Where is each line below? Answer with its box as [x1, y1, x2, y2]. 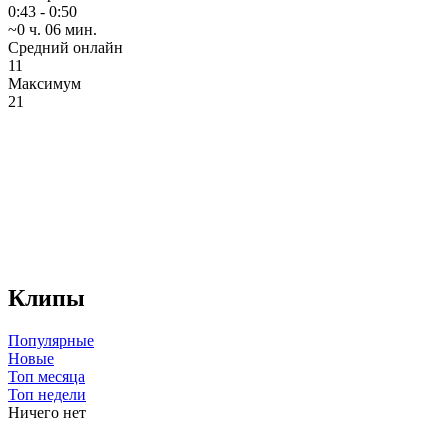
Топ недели [8, 385, 86, 403]
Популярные [8, 331, 94, 349]
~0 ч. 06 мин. [8, 20, 97, 38]
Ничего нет [8, 403, 86, 421]
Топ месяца [8, 367, 85, 385]
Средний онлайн [8, 38, 123, 56]
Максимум [8, 74, 81, 92]
